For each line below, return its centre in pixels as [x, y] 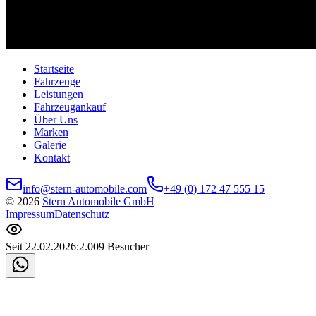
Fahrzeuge [57, 81]
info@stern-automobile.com [85, 188]
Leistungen [59, 94]
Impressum [30, 214]
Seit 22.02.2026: [42, 246]
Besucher [127, 246]
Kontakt [52, 157]
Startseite [54, 68]
